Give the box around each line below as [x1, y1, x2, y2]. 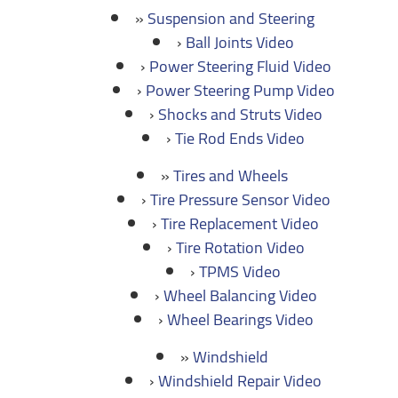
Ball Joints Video [186, 28, 294, 57]
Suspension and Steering [147, 4, 314, 33]
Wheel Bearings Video [166, 305, 314, 334]
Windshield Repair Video [158, 366, 322, 395]
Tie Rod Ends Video [175, 123, 305, 153]
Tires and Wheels [173, 161, 288, 190]
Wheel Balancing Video [163, 281, 317, 310]
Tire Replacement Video [161, 209, 319, 238]
